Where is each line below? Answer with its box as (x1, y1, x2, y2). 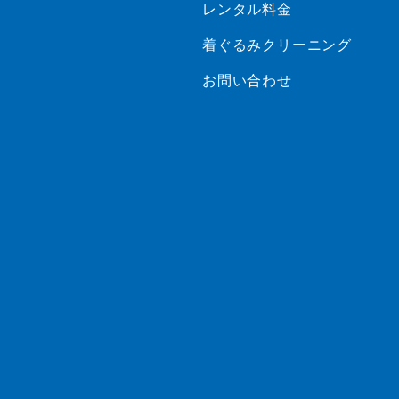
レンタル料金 (202, 2, 292, 18)
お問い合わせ (202, 73, 292, 89)
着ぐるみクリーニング (202, 37, 352, 53)
